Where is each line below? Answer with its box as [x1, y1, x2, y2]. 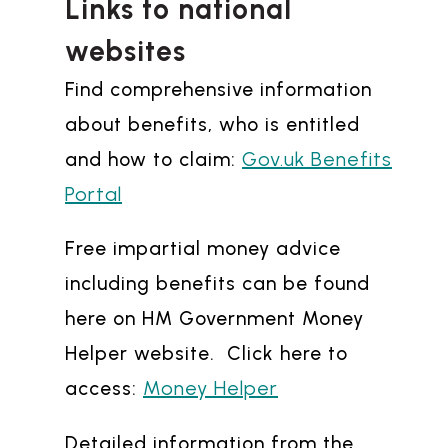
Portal [65, 182, 122, 207]
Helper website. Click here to [65, 342, 348, 366]
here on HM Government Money [65, 307, 364, 331]
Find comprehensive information [65, 78, 372, 102]
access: [65, 377, 143, 401]
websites [65, 34, 186, 69]
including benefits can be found [65, 272, 370, 296]
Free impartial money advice [65, 237, 341, 261]
